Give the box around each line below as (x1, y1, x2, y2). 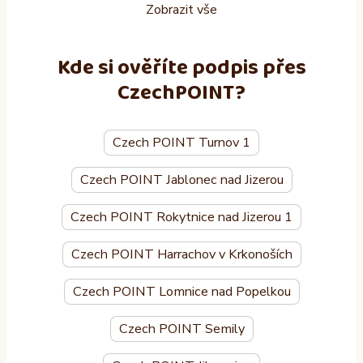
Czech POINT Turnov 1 (113, 133, 250, 152)
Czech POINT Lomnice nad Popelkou (72, 282, 291, 301)
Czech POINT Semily (118, 319, 245, 338)
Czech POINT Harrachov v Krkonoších (70, 245, 293, 263)
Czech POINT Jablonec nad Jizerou (79, 170, 284, 189)
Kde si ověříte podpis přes (57, 51, 306, 86)
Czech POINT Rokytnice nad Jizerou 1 (70, 207, 293, 226)
